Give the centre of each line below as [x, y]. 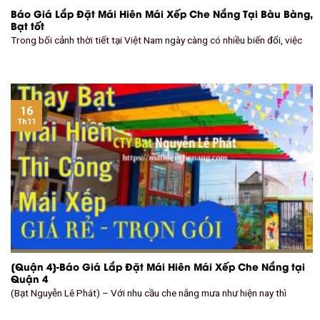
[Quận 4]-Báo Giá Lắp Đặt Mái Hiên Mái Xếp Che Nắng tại [158, 266]
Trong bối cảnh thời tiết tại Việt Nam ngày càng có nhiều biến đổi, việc [156, 40]
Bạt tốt [27, 25]
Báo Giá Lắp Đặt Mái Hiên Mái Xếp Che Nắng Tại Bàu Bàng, [162, 13]
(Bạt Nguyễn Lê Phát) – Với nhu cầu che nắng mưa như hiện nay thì [149, 293]
